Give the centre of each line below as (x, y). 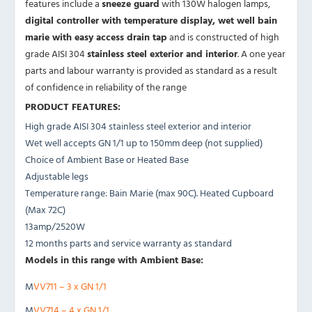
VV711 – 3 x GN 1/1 (70, 286)
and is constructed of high (223, 36)
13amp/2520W (55, 226)
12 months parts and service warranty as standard (128, 242)
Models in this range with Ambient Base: (114, 259)
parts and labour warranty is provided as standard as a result (151, 70)
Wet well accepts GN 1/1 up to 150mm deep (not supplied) (144, 142)
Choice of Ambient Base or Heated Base (107, 159)
